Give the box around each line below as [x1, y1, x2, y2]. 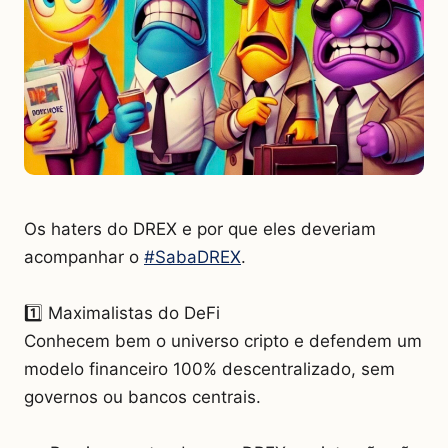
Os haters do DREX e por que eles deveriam [24, 218, 376, 239]
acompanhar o [24, 246, 144, 267]
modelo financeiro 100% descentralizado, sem [24, 358, 395, 379]
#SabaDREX [144, 246, 241, 267]
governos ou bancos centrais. [24, 386, 261, 407]
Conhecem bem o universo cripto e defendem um [24, 330, 422, 351]
